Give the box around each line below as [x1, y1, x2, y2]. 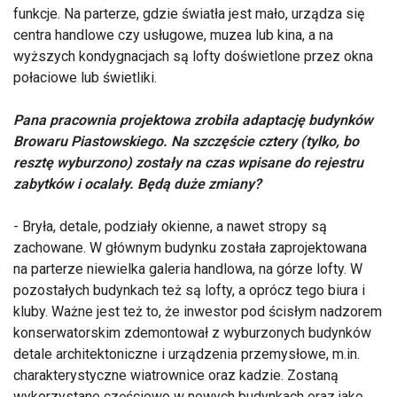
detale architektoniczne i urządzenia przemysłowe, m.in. [13, 345, 360, 362]
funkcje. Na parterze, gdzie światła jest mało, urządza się [13, 4, 364, 22]
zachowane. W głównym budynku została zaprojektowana [13, 238, 367, 256]
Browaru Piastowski [13, 132, 139, 150]
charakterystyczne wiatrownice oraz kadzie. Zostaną [13, 366, 339, 384]
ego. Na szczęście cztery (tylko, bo [139, 132, 359, 150]
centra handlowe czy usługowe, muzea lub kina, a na [13, 26, 333, 43]
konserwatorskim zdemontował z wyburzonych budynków [13, 323, 371, 341]
